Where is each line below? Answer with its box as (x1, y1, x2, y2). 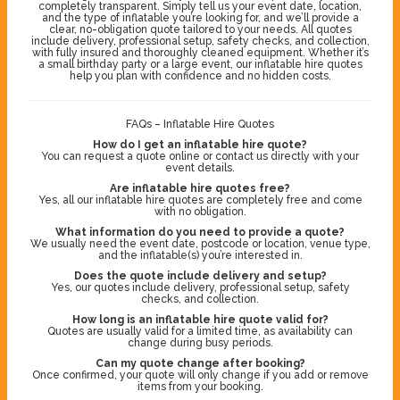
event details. (165, 161, 235, 174)
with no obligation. (154, 204, 246, 218)
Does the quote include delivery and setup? (73, 269, 327, 282)
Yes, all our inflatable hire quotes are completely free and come (37, 193, 362, 206)
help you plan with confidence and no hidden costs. (69, 69, 331, 82)
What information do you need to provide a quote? (55, 225, 345, 238)
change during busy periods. (127, 336, 273, 349)
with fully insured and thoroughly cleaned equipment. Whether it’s (31, 46, 369, 59)
